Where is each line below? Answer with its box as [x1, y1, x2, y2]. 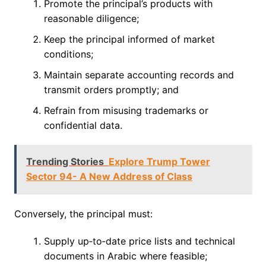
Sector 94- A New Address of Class [26, 170, 192, 183]
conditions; [43, 48, 93, 61]
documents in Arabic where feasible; [43, 250, 207, 262]
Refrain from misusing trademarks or [43, 104, 208, 117]
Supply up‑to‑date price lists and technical [43, 235, 235, 248]
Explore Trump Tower [108, 156, 210, 168]
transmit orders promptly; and [43, 84, 179, 96]
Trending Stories [26, 156, 104, 168]
